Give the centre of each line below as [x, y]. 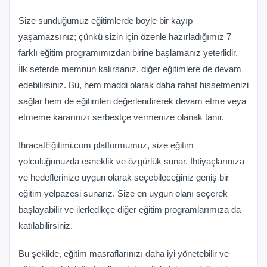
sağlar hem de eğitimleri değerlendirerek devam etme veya [132, 101]
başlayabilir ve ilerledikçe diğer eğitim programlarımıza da [130, 210]
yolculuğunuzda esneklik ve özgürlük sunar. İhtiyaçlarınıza [131, 162]
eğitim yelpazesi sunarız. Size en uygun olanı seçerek [123, 194]
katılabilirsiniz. [46, 226]
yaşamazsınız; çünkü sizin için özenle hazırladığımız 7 [125, 37]
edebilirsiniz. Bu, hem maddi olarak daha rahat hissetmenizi [133, 85]
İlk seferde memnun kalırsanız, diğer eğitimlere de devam [130, 69]
